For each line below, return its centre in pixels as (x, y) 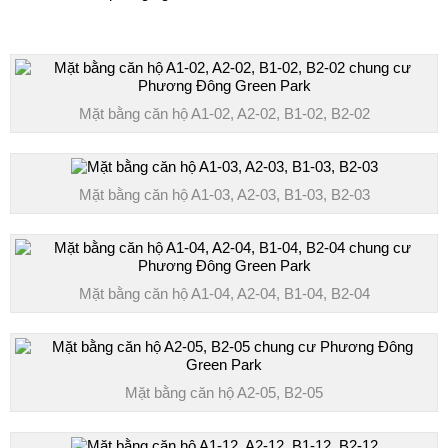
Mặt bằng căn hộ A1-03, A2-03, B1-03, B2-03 (224, 194)
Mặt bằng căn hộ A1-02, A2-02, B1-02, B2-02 (224, 113)
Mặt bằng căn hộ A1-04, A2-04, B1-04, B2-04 (224, 293)
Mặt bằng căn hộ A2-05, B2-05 (224, 392)
